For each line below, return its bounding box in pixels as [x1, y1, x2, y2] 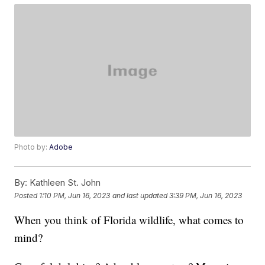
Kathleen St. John [27, 177, 101, 189]
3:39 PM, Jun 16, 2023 [169, 190, 243, 200]
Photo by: [14, 143, 50, 152]
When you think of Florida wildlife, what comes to [14, 212, 244, 228]
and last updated [112, 190, 168, 200]
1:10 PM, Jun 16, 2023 [39, 190, 111, 200]
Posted [14, 190, 40, 200]
